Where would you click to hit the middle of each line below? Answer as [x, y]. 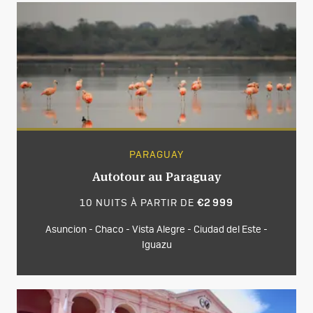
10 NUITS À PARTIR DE [138, 204]
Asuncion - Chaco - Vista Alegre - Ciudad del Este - [156, 230]
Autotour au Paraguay [156, 177]
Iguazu [156, 246]
